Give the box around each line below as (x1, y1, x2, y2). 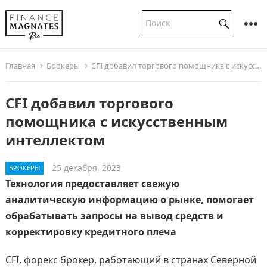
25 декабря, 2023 (51, 162, 121, 173)
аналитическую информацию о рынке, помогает (5, 193, 254, 206)
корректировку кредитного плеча (5, 225, 176, 238)
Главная (5, 60, 35, 71)
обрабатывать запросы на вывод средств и (5, 209, 223, 222)
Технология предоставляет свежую (5, 177, 179, 190)
